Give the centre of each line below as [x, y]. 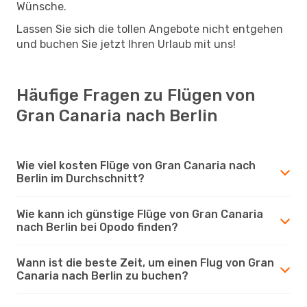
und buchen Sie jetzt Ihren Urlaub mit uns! [126, 44]
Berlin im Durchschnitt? [81, 178]
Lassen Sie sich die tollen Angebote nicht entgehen [150, 29]
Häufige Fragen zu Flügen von [136, 95]
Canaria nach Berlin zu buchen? [102, 275]
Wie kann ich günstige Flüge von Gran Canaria [140, 214]
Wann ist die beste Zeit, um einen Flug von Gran [145, 262]
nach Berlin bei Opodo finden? [97, 227]
